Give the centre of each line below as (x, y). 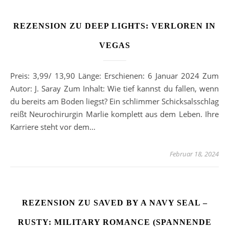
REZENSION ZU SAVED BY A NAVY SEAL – (114, 203)
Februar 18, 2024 (194, 154)
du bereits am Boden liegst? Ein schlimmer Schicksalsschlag (114, 101)
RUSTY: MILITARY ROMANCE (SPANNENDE (114, 222)
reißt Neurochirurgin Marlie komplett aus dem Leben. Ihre (114, 114)
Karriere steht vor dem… (53, 127)
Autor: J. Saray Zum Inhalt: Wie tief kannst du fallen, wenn (114, 89)
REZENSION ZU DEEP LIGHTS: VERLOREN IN (114, 26)
